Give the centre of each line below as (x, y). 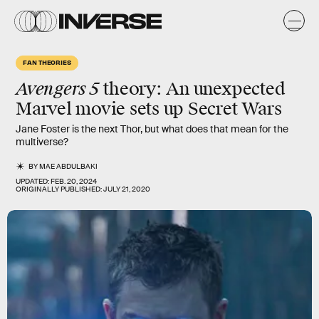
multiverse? (42, 142)
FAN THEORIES (47, 62)
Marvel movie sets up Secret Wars (149, 109)
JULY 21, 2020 (127, 189)
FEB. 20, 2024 (74, 181)
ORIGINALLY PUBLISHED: (59, 189)
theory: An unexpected (192, 89)
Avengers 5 (58, 89)
